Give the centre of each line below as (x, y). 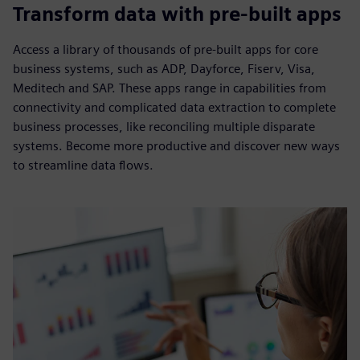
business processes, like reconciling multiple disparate (164, 127)
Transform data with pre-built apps (177, 14)
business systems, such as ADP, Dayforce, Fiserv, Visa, (164, 69)
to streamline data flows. (83, 165)
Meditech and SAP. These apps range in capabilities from (170, 88)
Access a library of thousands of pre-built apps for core (166, 49)
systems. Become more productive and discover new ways (176, 146)
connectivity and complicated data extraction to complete (174, 107)
